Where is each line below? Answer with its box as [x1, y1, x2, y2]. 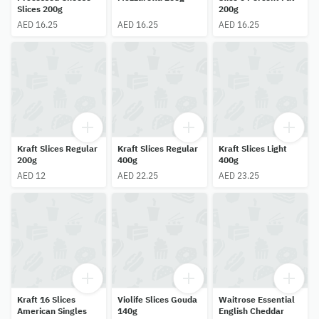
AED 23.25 [218, 169, 259, 181]
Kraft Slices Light [218, 142, 287, 154]
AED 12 [17, 169, 46, 181]
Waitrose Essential [218, 294, 295, 305]
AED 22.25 [117, 169, 159, 181]
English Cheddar [218, 305, 284, 317]
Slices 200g [17, 3, 63, 14]
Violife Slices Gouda [117, 294, 198, 305]
